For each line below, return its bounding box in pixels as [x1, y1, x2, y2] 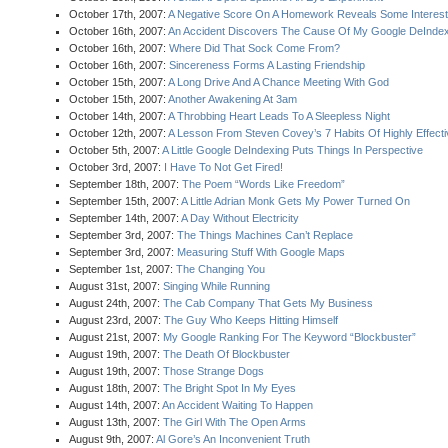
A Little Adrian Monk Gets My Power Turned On [181, 195, 410, 207]
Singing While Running [163, 280, 270, 292]
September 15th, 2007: [69, 195, 181, 207]
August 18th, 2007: [69, 382, 163, 394]
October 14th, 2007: [69, 110, 168, 122]
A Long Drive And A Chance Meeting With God [168, 76, 389, 88]
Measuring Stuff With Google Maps [177, 246, 345, 258]
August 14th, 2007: [69, 399, 162, 411]
